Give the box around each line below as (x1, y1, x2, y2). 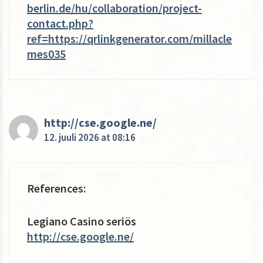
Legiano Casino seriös (27, 213, 136, 228)
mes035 (27, 46, 66, 61)
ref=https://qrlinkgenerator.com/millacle (27, 31, 232, 46)
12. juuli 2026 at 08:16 (44, 130, 136, 144)
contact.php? (27, 15, 93, 31)
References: (27, 180, 86, 195)
